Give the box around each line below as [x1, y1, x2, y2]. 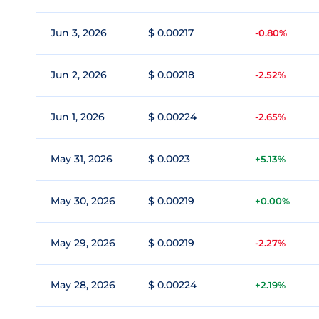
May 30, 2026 [51, 194, 115, 207]
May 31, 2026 [51, 152, 113, 165]
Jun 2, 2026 [51, 68, 107, 81]
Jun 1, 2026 [51, 110, 105, 123]
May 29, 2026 [51, 236, 115, 249]
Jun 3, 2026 [51, 26, 107, 39]
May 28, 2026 [51, 278, 115, 291]
